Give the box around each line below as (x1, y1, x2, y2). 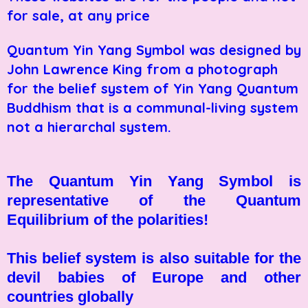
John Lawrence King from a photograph (7, 60, 278, 78)
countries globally (7, 287, 133, 305)
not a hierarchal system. (7, 118, 171, 135)
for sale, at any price (7, 6, 150, 24)
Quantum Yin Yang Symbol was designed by (7, 41, 301, 58)
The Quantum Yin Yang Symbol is (7, 172, 301, 190)
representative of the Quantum (7, 191, 301, 209)
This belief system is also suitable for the (7, 249, 301, 267)
